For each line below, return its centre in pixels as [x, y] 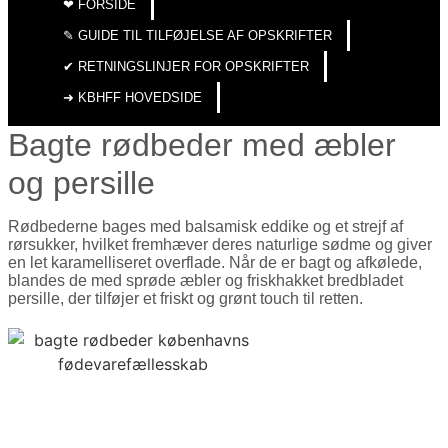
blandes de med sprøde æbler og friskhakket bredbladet [205, 281]
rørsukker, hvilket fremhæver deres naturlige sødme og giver [220, 245]
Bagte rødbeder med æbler [202, 145]
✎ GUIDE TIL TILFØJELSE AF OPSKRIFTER [197, 36]
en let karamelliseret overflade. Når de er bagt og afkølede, [215, 263]
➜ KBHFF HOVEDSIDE [132, 98]
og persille [81, 183]
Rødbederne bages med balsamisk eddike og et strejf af [205, 227]
